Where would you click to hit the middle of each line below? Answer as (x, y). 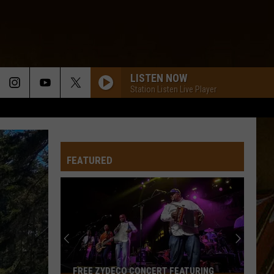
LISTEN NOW (159, 78)
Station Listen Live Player (173, 89)
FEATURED (90, 160)
